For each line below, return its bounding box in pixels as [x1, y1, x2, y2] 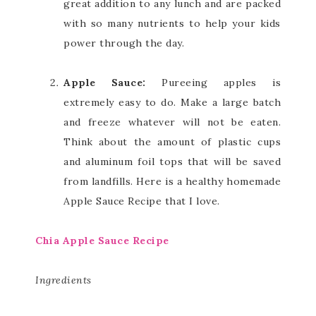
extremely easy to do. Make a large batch [63, 96, 281, 109]
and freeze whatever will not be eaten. [63, 116, 281, 128]
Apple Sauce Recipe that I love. [63, 195, 220, 207]
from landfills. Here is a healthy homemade [63, 175, 281, 188]
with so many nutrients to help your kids [63, 17, 281, 30]
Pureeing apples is [162, 76, 281, 89]
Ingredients [35, 274, 92, 286]
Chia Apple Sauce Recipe [35, 234, 169, 247]
